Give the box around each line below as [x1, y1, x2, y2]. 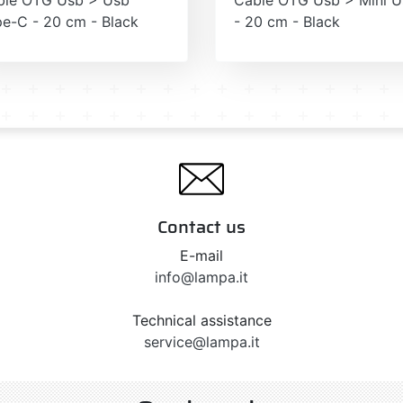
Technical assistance [131, 310, 272, 329]
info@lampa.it [155, 267, 248, 286]
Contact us [157, 211, 246, 241]
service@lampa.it [143, 332, 260, 351]
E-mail [180, 246, 223, 264]
